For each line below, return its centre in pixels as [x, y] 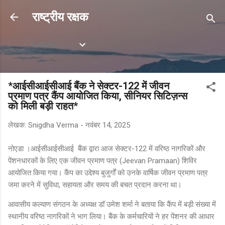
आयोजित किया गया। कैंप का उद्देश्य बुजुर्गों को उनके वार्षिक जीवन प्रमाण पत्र [108, 173]
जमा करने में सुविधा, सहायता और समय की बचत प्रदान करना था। [95, 185]
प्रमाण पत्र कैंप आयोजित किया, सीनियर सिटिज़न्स [98, 96]
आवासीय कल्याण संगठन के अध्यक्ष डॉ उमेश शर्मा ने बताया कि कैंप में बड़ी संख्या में [112, 204]
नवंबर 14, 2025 [108, 125]
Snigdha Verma [53, 125]
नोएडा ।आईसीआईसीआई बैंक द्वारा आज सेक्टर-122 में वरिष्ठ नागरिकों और [107, 148]
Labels [45, 44]
